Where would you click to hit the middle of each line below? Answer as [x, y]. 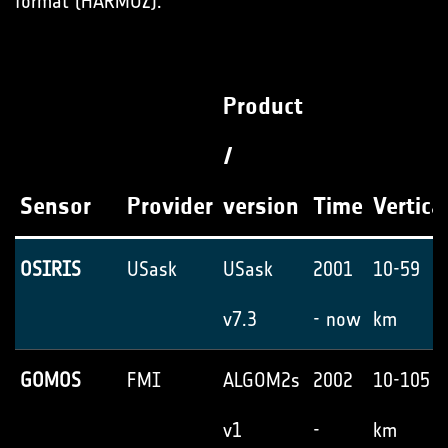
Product [263, 106]
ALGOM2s [261, 380]
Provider [170, 206]
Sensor [55, 206]
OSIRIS [50, 269]
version [261, 206]
